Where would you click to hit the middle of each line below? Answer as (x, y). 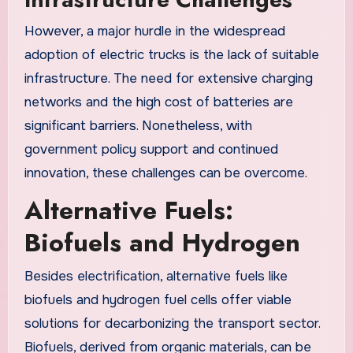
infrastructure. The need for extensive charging (168, 78)
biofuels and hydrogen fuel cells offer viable (158, 299)
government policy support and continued (151, 149)
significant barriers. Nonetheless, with (138, 125)
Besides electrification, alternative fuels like (156, 276)
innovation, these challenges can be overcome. (165, 173)
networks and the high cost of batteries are (158, 102)
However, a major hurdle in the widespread (154, 31)
